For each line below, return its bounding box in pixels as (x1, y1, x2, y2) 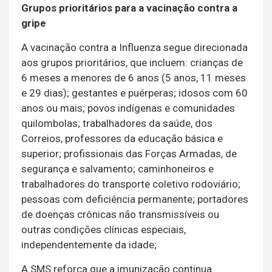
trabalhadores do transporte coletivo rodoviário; (21, 178, 240, 191)
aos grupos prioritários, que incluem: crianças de (21, 56, 243, 69)
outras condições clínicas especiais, (21, 223, 186, 236)
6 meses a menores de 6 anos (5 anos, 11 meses (21, 72, 246, 84)
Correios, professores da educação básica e (21, 132, 223, 145)
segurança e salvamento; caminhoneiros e (21, 163, 214, 175)
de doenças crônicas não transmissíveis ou (21, 208, 219, 221)
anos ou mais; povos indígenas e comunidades (21, 102, 235, 115)
